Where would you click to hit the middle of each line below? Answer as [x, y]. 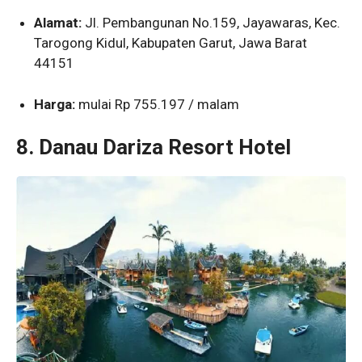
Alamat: [58, 23]
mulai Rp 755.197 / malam [158, 104]
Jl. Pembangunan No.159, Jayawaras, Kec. [211, 23]
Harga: [55, 104]
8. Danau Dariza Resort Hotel [154, 147]
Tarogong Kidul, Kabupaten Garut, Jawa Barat [171, 43]
